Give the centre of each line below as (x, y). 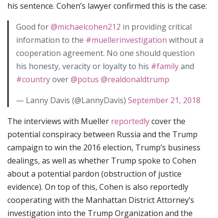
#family (165, 66)
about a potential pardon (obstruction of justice (94, 173)
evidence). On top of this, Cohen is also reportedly (98, 187)
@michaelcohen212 (86, 27)
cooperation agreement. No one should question (105, 53)
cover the (167, 121)
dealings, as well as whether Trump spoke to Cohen (102, 160)
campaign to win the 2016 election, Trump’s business (104, 147)
